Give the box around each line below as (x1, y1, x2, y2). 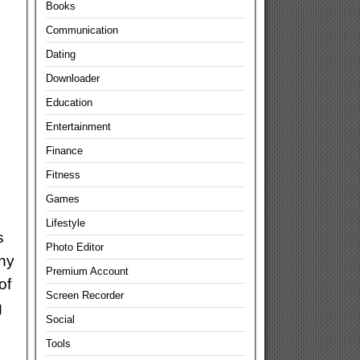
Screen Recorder (45, 289, 124, 301)
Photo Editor (45, 241, 104, 253)
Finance (45, 145, 83, 157)
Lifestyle (45, 217, 85, 229)
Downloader (45, 72, 100, 84)
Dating (45, 48, 76, 60)
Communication (45, 24, 118, 36)
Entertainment (45, 121, 111, 133)
